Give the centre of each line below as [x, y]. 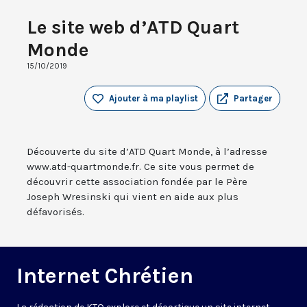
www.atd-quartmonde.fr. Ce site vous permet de [140, 167]
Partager [253, 99]
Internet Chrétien [105, 276]
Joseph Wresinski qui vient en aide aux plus [133, 197]
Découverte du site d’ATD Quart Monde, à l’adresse [147, 152]
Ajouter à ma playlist [153, 99]
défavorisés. [56, 212]
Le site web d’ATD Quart [133, 27]
